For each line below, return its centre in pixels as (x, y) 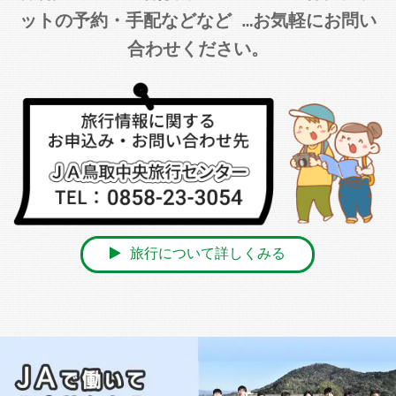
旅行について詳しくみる (204, 255)
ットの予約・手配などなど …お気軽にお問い (198, 21)
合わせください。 (198, 49)
